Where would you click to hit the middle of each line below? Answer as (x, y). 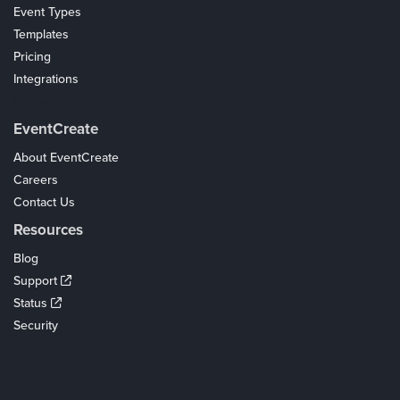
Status (32, 303)
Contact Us (44, 202)
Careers (36, 180)
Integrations (46, 79)
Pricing (32, 57)
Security (36, 325)
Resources (48, 230)
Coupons (39, 101)
